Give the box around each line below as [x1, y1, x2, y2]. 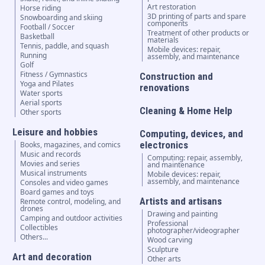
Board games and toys [20, 187, 94, 198]
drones [20, 203, 43, 214]
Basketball [20, 31, 54, 42]
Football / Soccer [20, 22, 75, 33]
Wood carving [147, 235, 193, 245]
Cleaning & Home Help [140, 105, 233, 117]
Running [20, 50, 47, 61]
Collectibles [20, 222, 58, 233]
